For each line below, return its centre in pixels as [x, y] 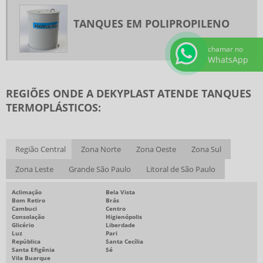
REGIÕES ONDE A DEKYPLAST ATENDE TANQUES [129, 94]
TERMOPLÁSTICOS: [53, 108]
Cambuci [24, 209]
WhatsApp [228, 59]
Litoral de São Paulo [181, 169]
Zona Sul [206, 149]
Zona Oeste [156, 149]
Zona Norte [101, 149]
